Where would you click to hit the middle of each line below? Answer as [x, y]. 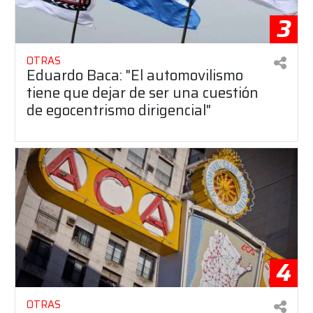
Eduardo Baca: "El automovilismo [135, 75]
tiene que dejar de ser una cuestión [143, 93]
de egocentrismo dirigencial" [119, 110]
